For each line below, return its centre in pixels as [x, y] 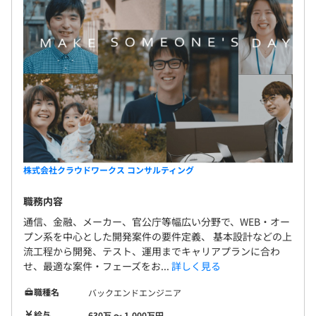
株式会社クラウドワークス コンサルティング [109, 169]
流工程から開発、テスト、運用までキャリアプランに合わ [152, 251]
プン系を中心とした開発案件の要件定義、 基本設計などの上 [158, 236]
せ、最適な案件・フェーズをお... [97, 266]
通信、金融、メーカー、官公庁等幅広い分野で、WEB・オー [157, 221]
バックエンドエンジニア [135, 292]
